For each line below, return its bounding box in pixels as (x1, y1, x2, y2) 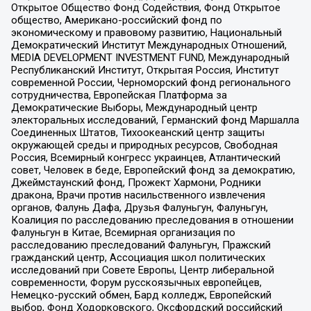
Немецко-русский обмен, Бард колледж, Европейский (10, 288, 271, 301)
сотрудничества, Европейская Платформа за (10, 88, 227, 101)
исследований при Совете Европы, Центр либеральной (10, 263, 274, 276)
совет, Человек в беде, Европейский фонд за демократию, (10, 163, 295, 176)
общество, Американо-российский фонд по (10, 13, 222, 26)
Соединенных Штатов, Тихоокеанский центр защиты (10, 126, 264, 139)
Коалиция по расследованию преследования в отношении (10, 213, 294, 226)
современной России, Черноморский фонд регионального (10, 76, 291, 89)
